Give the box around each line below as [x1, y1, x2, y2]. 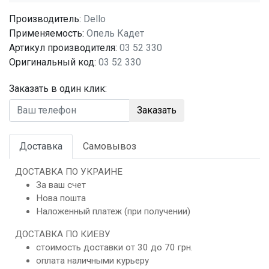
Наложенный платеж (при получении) [36, 206, 190, 217]
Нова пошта [36, 193, 86, 204]
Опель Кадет [84, 28, 144, 39]
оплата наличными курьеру [36, 255, 149, 266]
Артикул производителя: [9, 42, 117, 53]
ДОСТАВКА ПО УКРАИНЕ [15, 166, 122, 177]
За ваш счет [36, 180, 86, 190]
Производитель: [9, 13, 81, 25]
